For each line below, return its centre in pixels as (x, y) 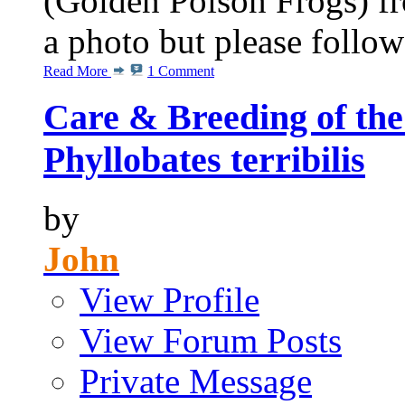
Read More (77, 71)
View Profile (170, 300)
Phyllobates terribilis (204, 160)
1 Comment (181, 71)
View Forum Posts (211, 341)
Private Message (196, 381)
